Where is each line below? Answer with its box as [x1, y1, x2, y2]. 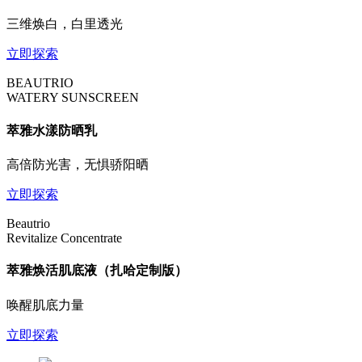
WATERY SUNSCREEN [6, 90, 139, 105]
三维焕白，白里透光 [6, 17, 123, 32]
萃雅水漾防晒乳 [6, 123, 97, 137]
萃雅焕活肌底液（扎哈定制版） [6, 263, 187, 278]
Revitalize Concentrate [6, 231, 122, 245]
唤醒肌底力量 [6, 297, 84, 312]
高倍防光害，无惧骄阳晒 [6, 158, 149, 171]
